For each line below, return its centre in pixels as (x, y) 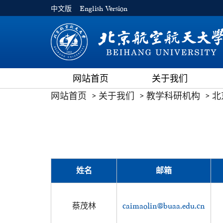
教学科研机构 (173, 96)
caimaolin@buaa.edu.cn (164, 206)
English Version (104, 9)
